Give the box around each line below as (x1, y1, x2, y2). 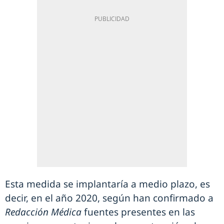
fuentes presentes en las (81, 205, 195, 219)
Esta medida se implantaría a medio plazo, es (5, 177, 210, 191)
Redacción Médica (5, 205, 81, 219)
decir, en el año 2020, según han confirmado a (5, 191, 213, 205)
